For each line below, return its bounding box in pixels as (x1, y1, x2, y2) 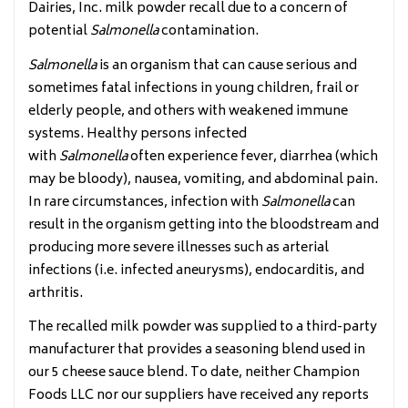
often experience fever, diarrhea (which (127, 145, 378, 168)
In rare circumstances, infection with (28, 190, 261, 214)
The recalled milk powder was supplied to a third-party (28, 316, 377, 339)
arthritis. (28, 281, 83, 305)
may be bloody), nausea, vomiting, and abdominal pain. (28, 168, 378, 191)
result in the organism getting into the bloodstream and (28, 213, 379, 237)
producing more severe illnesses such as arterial (28, 236, 329, 260)
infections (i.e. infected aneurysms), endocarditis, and (28, 259, 364, 282)
